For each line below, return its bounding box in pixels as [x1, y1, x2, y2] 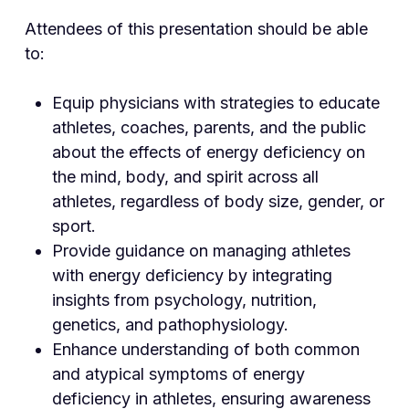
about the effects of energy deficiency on [51, 142, 365, 163]
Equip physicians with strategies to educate [51, 93, 380, 113]
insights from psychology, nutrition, [51, 290, 317, 310]
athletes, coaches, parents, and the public [51, 118, 366, 138]
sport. [51, 216, 96, 236]
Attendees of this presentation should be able [24, 19, 368, 39]
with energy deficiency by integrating [51, 266, 332, 286]
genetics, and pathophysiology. [51, 315, 288, 335]
